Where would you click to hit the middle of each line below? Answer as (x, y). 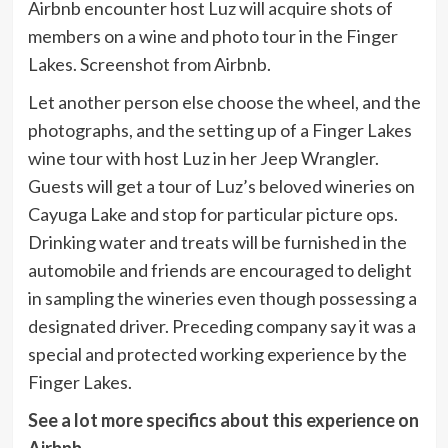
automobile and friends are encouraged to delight (219, 270)
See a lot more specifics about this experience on (223, 420)
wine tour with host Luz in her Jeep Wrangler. (203, 158)
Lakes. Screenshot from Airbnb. (149, 64)
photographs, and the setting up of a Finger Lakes (219, 130)
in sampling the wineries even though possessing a (222, 298)
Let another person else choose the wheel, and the (224, 102)
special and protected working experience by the (217, 354)
